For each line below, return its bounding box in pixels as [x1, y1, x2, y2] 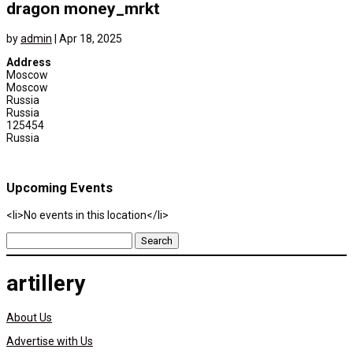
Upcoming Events [6, 180, 113, 196]
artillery [6, 270, 85, 297]
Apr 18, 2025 [59, 32, 122, 45]
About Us [6, 311, 52, 325]
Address [6, 55, 51, 69]
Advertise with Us [6, 335, 93, 348]
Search [6, 231, 41, 244]
